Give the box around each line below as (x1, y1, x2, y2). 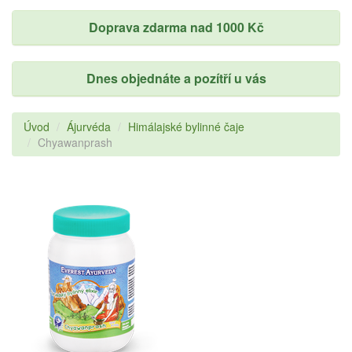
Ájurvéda (67, 119, 111, 134)
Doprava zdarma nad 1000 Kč (88, 18, 264, 36)
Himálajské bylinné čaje (128, 119, 244, 134)
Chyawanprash (38, 134, 112, 150)
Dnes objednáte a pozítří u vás (86, 69, 266, 87)
